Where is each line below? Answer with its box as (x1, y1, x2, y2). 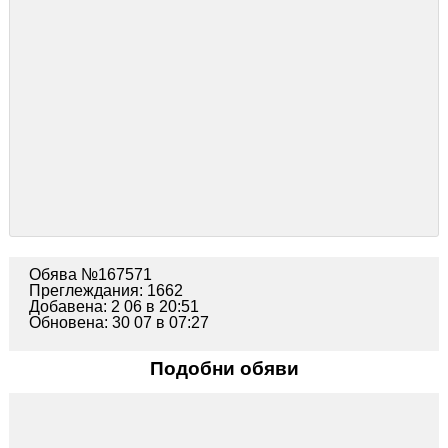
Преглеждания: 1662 (28, 281, 183, 299)
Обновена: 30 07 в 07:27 (28, 313, 209, 331)
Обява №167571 (28, 265, 152, 283)
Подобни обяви (149, 357, 299, 379)
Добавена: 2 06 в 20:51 (28, 297, 199, 315)
